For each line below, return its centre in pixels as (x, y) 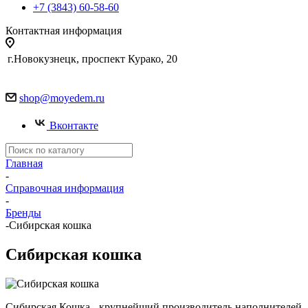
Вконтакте (74, 125)
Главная (24, 163)
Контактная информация (64, 31)
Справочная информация (65, 188)
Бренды (23, 213)
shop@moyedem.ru (62, 98)
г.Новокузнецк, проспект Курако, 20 (92, 59)
